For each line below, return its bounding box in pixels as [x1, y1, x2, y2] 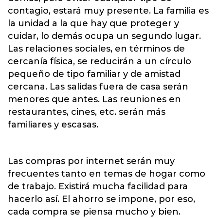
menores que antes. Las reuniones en [8, 93, 181, 105]
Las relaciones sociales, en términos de [8, 43, 185, 54]
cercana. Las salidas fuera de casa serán [8, 81, 188, 92]
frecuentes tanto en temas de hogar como [8, 168, 205, 179]
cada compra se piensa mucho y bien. [8, 206, 181, 217]
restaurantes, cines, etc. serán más [8, 106, 165, 117]
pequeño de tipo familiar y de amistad [8, 68, 181, 79]
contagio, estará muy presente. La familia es [8, 5, 209, 16]
